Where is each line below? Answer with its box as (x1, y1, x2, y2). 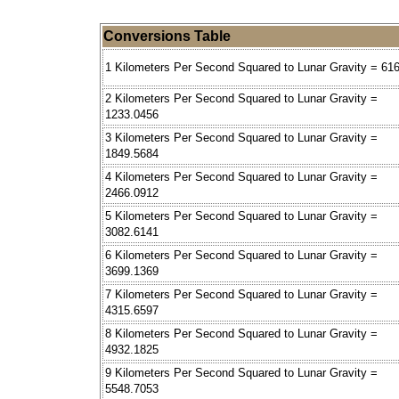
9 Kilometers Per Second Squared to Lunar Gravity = (105, 366, 378, 380)
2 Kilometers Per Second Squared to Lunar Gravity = (105, 92, 378, 106)
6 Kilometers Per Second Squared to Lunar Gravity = (105, 248, 378, 263)
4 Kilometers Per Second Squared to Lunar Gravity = (105, 170, 378, 184)
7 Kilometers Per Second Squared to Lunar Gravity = (105, 288, 378, 302)
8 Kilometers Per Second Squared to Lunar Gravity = (105, 327, 378, 341)
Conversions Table (103, 28, 231, 45)
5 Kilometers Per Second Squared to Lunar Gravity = (105, 209, 378, 224)
